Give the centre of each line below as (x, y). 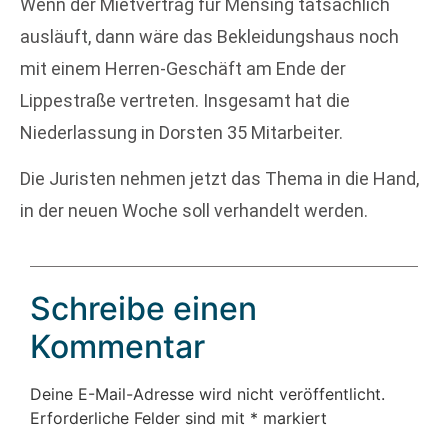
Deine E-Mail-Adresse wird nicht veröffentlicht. (207, 394)
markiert (292, 418)
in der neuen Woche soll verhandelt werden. (194, 210)
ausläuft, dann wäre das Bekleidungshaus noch (209, 36)
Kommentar (117, 347)
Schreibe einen (143, 309)
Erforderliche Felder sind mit (140, 418)
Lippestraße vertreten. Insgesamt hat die (185, 100)
